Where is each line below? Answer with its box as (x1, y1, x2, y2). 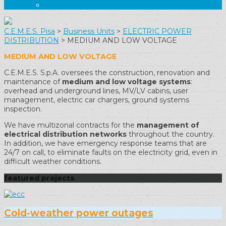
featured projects (4, 173, 75, 183)
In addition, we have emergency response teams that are (4, 139, 207, 148)
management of (137, 121, 199, 130)
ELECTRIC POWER (123, 26, 192, 36)
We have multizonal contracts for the (4, 121, 137, 130)
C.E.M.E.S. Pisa (4, 26, 55, 36)
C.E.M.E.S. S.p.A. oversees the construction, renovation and (4, 68, 210, 78)
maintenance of (4, 77, 62, 87)
